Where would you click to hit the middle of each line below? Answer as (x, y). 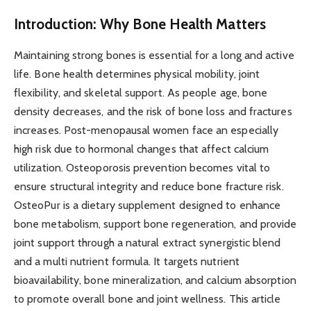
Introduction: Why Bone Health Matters (140, 24)
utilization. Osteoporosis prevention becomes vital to (142, 167)
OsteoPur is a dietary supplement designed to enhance (148, 205)
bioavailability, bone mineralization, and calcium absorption (155, 280)
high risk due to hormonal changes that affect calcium (142, 149)
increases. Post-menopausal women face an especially (146, 130)
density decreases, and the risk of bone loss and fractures (153, 111)
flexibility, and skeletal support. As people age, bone (141, 92)
